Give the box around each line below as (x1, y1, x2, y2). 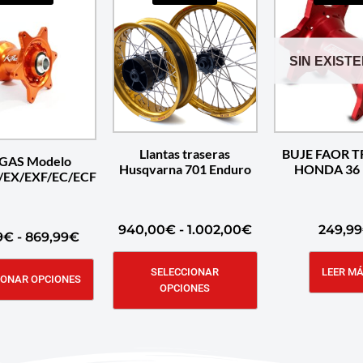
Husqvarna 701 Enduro (118, 160, 251, 177)
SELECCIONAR (151, 265, 220, 278)
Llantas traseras (139, 145, 231, 161)
